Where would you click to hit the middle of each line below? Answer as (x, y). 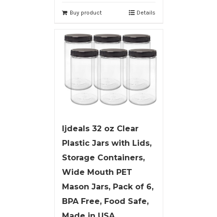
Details (146, 12)
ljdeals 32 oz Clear (100, 128)
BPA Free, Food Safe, (105, 201)
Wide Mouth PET (97, 172)
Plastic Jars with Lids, (107, 143)
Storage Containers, (103, 157)
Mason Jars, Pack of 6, (108, 186)
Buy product (85, 12)
